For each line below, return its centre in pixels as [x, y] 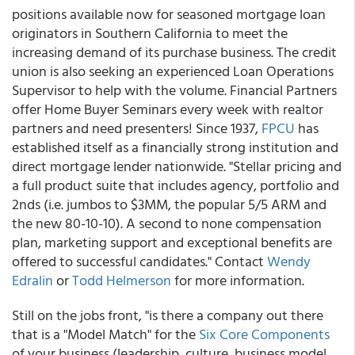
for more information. [238, 280]
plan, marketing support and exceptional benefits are [172, 242]
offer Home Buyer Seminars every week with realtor [168, 109]
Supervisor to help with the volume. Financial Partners [174, 90]
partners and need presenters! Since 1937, [137, 128]
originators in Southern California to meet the [150, 33]
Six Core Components [264, 334]
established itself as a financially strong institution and [175, 147]
